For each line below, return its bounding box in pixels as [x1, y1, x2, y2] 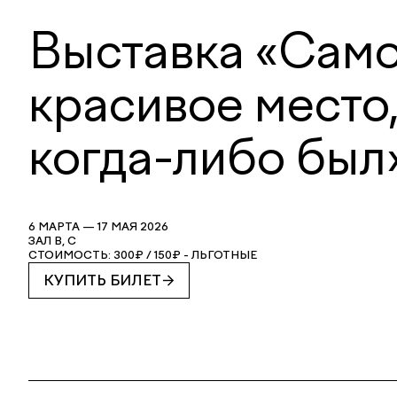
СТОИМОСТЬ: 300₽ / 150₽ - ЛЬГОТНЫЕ [28, 248, 257, 261]
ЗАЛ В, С [28, 234, 76, 247]
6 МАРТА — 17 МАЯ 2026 [28, 220, 168, 233]
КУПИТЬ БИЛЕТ [43, 272, 161, 289]
